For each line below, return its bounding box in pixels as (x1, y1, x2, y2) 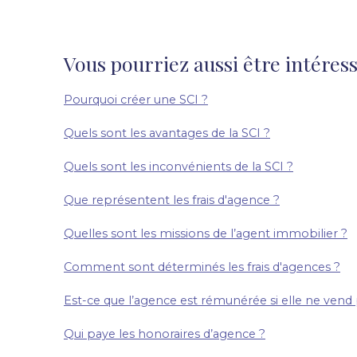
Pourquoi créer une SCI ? (64, 92, 208, 107)
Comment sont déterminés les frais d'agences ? (64, 259, 340, 274)
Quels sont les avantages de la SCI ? (64, 125, 270, 140)
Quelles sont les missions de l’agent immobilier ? (64, 226, 347, 241)
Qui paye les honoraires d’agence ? (64, 326, 265, 341)
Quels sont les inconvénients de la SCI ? (64, 159, 293, 174)
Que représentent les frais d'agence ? (64, 192, 280, 207)
